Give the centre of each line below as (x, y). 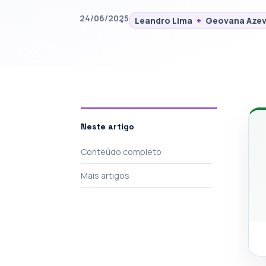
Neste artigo (107, 126)
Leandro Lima (164, 20)
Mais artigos (105, 175)
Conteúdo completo (121, 152)
